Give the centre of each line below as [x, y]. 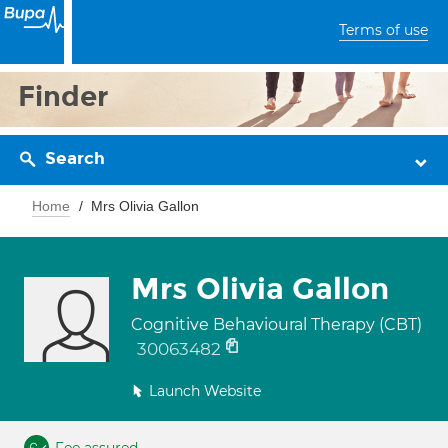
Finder [63, 96]
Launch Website [205, 391]
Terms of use [383, 30]
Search [75, 158]
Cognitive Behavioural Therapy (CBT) [276, 324]
